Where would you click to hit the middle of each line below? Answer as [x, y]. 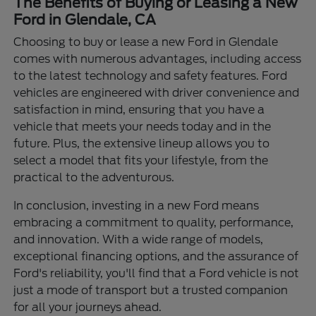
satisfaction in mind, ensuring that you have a [139, 109]
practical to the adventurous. [94, 177]
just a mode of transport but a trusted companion [151, 290]
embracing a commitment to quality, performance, [154, 222]
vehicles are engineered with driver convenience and [157, 92]
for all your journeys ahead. [88, 307]
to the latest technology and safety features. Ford [151, 75]
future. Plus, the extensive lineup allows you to [142, 143]
